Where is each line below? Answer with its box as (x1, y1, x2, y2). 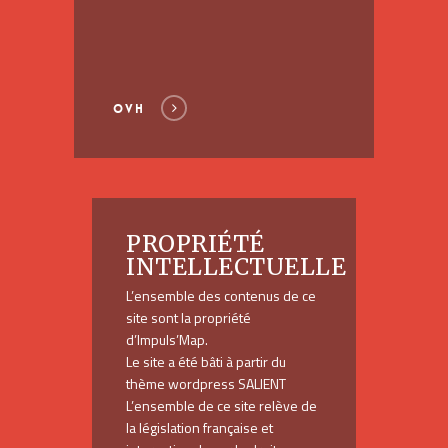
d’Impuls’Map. (126, 329, 209, 351)
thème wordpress (126, 373, 239, 395)
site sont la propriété (126, 307, 252, 329)
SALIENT (238, 373, 287, 395)
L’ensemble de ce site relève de (126, 395, 318, 417)
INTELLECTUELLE (126, 252, 347, 282)
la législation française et (126, 417, 274, 439)
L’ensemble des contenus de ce (126, 285, 317, 307)
